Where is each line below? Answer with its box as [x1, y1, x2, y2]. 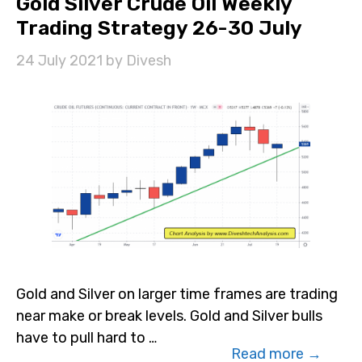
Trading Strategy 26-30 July [16, 15, 302, 40]
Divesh [126, 51, 171, 69]
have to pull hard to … [16, 329, 157, 347]
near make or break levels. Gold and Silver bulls [16, 307, 322, 326]
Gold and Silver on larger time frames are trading [16, 285, 338, 304]
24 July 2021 [16, 51, 103, 69]
